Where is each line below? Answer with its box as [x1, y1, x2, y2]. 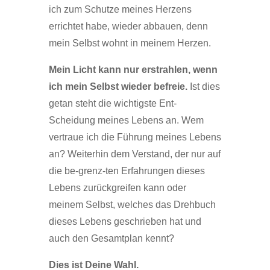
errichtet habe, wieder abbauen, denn [48, 21, 208, 31]
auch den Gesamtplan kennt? [48, 233, 174, 243]
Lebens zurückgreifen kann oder [48, 183, 186, 193]
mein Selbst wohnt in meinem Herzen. [48, 38, 211, 48]
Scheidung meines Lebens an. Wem [48, 115, 204, 125]
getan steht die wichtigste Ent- [48, 98, 177, 108]
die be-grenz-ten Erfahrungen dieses [48, 166, 205, 176]
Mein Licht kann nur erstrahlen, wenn [48, 64, 218, 75]
